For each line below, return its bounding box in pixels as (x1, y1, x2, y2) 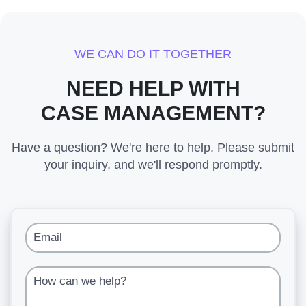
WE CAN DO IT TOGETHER (74, 47, 232, 61)
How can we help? (39, 271, 133, 283)
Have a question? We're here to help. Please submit (12, 141, 294, 154)
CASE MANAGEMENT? (40, 102, 266, 124)
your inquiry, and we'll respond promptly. (44, 158, 262, 171)
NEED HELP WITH (66, 77, 240, 100)
